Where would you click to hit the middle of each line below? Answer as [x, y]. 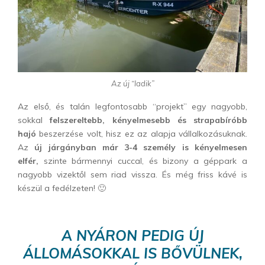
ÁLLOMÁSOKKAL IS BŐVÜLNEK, [132, 253]
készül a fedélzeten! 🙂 [62, 188]
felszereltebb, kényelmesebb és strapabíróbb [145, 120]
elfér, [28, 161]
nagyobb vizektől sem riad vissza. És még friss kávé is [132, 175]
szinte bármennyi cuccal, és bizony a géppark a [143, 161]
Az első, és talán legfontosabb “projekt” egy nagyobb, [132, 107]
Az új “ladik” [132, 83]
